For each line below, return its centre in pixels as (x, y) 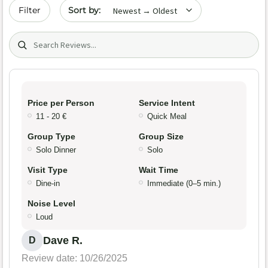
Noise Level (51, 204)
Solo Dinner (56, 150)
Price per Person (61, 103)
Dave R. (63, 241)
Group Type (51, 137)
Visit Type (48, 170)
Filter (30, 10)
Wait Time (159, 170)
